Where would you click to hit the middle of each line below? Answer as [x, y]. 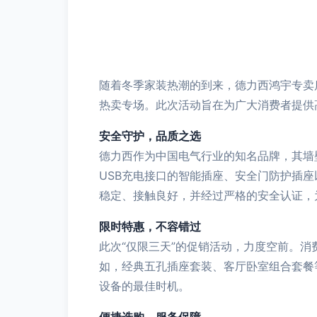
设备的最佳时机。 [144, 286]
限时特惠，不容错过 [150, 226]
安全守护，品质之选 [150, 136]
